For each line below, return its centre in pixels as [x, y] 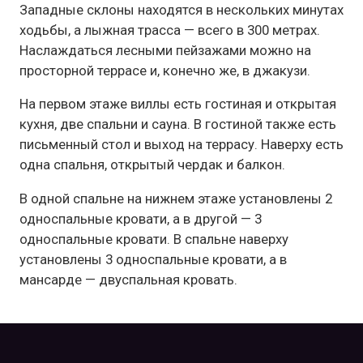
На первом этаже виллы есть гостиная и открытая [178, 104]
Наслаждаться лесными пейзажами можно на [165, 50]
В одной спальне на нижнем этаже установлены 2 [176, 199]
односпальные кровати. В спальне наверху [154, 239]
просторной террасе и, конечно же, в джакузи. [165, 70]
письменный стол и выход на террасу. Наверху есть [181, 145]
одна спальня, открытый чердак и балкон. [152, 165]
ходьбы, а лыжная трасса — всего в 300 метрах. [170, 30]
